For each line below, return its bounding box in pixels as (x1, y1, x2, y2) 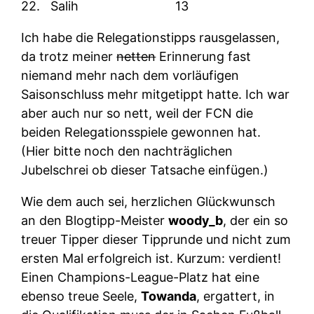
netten (116, 49, 156, 64)
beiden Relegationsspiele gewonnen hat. (21, 125, 261, 140)
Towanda (141, 289, 197, 304)
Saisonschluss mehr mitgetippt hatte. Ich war (21, 87, 290, 102)
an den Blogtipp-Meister (21, 213, 169, 228)
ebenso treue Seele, (21, 289, 142, 304)
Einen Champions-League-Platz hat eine (21, 270, 260, 285)
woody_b (168, 213, 224, 228)
